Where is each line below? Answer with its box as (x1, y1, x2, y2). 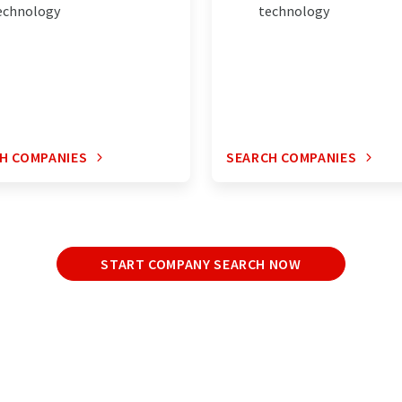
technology (258, 2, 329, 21)
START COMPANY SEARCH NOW (100, 255, 301, 274)
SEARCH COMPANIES (226, 148, 357, 167)
